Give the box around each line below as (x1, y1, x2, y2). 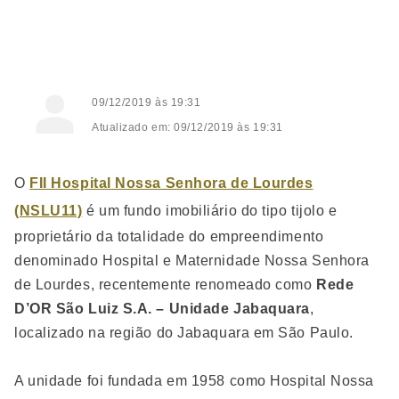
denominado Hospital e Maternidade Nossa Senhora (14, 253, 370, 268)
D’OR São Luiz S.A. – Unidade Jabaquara (14, 301, 310, 316)
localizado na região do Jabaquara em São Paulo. (14, 325, 354, 340)
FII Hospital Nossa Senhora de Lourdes (29, 175, 313, 191)
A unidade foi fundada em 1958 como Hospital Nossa (14, 373, 374, 388)
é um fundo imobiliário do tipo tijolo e (82, 203, 338, 218)
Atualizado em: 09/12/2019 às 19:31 (92, 120, 283, 134)
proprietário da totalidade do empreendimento (14, 229, 324, 244)
